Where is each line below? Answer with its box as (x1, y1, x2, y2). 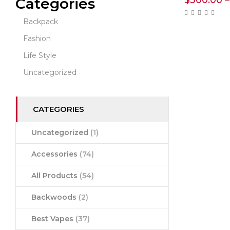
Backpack (23, 17, 58, 26)
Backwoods (31, 193, 79, 202)
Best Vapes (31, 214, 75, 223)
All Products (31, 171, 80, 180)
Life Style (23, 51, 56, 60)
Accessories (31, 149, 80, 159)
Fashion (23, 34, 51, 43)
